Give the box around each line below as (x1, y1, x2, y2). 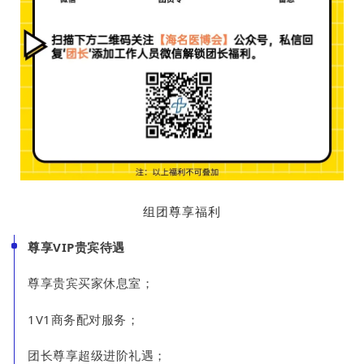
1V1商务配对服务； (28, 310, 140, 327)
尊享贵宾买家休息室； (28, 275, 154, 292)
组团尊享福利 (143, 202, 221, 219)
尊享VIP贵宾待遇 (28, 238, 125, 255)
